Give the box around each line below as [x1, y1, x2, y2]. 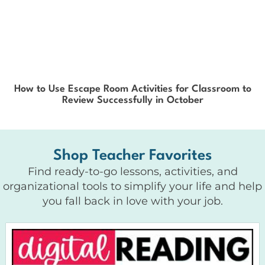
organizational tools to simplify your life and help [3, 179, 262, 193]
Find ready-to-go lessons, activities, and [27, 164, 238, 178]
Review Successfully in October [62, 95, 203, 105]
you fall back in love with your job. [42, 194, 223, 208]
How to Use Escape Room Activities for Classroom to [14, 83, 251, 94]
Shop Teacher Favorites [53, 148, 212, 163]
